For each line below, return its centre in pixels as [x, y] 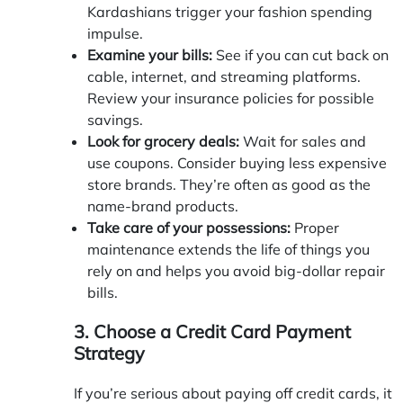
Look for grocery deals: [163, 141]
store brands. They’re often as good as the [229, 184]
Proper [315, 227]
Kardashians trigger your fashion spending [230, 11]
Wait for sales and [303, 141]
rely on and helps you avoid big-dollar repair [236, 270]
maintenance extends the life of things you [228, 249]
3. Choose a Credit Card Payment [212, 331]
